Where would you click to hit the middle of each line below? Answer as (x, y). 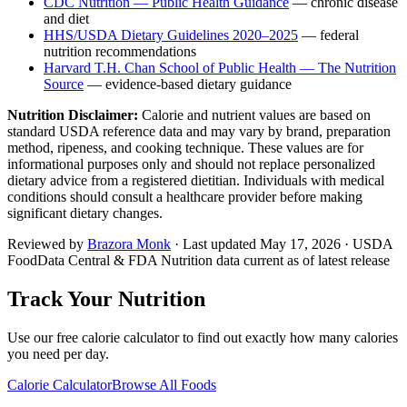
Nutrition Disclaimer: (73, 114)
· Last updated (215, 243)
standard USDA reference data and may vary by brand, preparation (199, 131)
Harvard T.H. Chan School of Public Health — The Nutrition (220, 67)
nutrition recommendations (120, 51)
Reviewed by (47, 243)
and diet (66, 18)
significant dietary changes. (85, 213)
